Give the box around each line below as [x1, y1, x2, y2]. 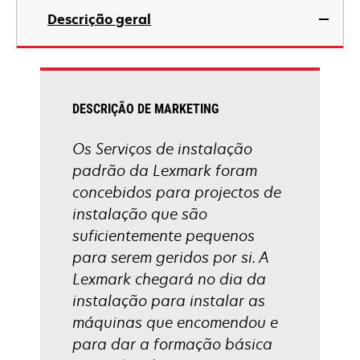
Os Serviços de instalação [72, 139, 252, 158]
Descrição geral [47, 10, 151, 28]
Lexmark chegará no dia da [72, 269, 266, 288]
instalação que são [72, 204, 207, 223]
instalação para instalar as [72, 291, 265, 310]
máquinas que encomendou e [72, 313, 278, 332]
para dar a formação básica [72, 334, 272, 354]
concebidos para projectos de [72, 182, 281, 202]
